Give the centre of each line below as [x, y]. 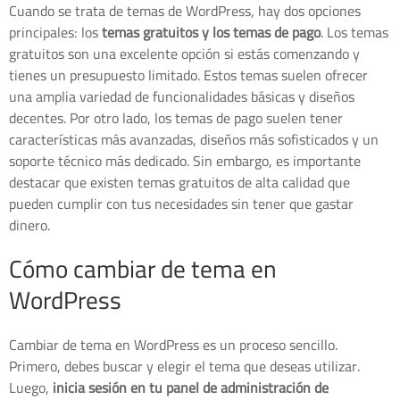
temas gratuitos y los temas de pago [211, 33]
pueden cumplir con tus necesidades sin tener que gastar [181, 204]
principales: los [55, 33]
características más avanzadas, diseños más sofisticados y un [194, 140]
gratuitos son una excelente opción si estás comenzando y [184, 54]
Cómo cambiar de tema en [143, 270]
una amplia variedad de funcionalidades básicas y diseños [182, 97]
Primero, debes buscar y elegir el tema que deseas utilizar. [184, 367]
